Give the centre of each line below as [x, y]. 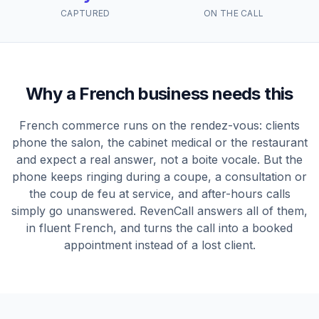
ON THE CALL [234, 13]
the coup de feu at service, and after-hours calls [159, 194]
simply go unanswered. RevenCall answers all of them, [159, 211]
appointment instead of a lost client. [159, 245]
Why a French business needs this [159, 94]
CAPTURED [85, 13]
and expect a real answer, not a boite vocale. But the [159, 159]
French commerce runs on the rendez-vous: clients [159, 125]
